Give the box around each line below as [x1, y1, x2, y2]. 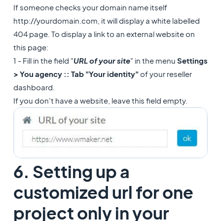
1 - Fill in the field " [13, 56, 74, 66]
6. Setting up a [13, 161, 130, 183]
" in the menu [130, 56, 177, 66]
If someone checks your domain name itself [13, 2, 167, 12]
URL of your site [73, 56, 130, 66]
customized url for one [13, 182, 193, 203]
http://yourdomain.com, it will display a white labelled [13, 16, 200, 26]
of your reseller [138, 69, 192, 79]
